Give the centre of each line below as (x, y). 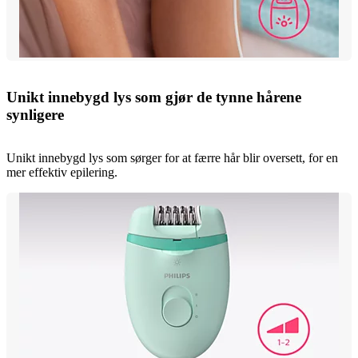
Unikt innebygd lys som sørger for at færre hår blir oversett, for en (172, 158)
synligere (35, 114)
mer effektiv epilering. (62, 173)
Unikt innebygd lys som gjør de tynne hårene (154, 97)
